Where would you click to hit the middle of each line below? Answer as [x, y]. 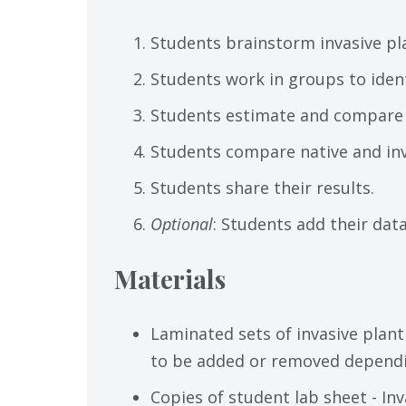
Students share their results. [262, 187]
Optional [182, 223]
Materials [170, 278]
